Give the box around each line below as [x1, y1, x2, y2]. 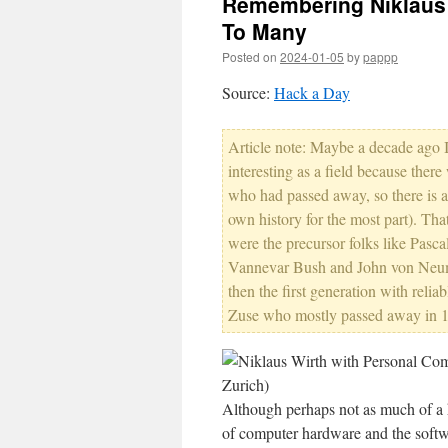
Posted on [222, 48, 277, 65]
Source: [222, 82, 274, 103]
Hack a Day [274, 82, 350, 103]
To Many [222, 16, 307, 46]
